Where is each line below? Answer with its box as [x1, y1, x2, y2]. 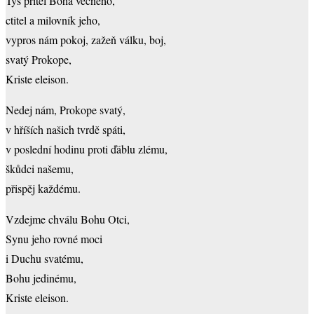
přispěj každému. [6, 181, 81, 196]
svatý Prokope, [6, 52, 71, 67]
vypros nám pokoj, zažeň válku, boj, [6, 32, 166, 48]
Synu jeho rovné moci [6, 231, 102, 247]
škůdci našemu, [6, 161, 74, 177]
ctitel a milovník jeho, [6, 13, 100, 28]
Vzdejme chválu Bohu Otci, [6, 212, 130, 227]
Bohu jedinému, [6, 271, 76, 286]
